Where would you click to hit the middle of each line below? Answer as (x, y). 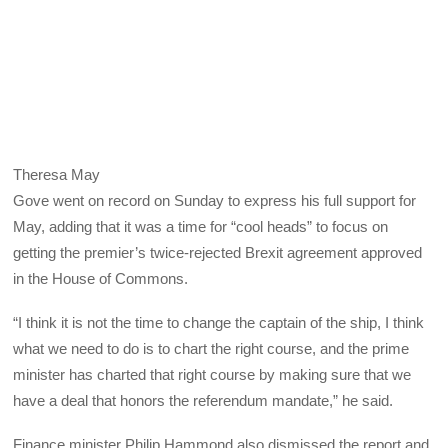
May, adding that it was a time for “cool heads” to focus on (201, 226)
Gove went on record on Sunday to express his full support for (215, 200)
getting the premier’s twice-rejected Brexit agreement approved (218, 252)
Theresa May (57, 174)
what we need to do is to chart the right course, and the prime (211, 348)
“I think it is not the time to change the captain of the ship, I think (219, 322)
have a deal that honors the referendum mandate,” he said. (203, 400)
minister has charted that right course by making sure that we (212, 374)
